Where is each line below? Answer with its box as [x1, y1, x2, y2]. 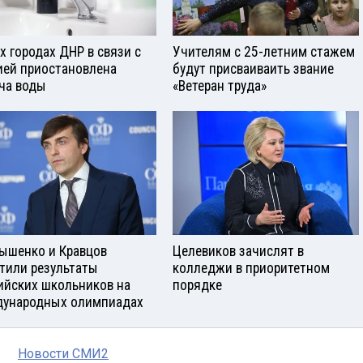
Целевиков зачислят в [173, 243, 304, 260]
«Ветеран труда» [173, 78, 267, 95]
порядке [173, 277, 222, 294]
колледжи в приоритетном [173, 260, 330, 277]
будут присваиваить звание [173, 61, 334, 78]
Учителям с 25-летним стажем [173, 44, 355, 61]
